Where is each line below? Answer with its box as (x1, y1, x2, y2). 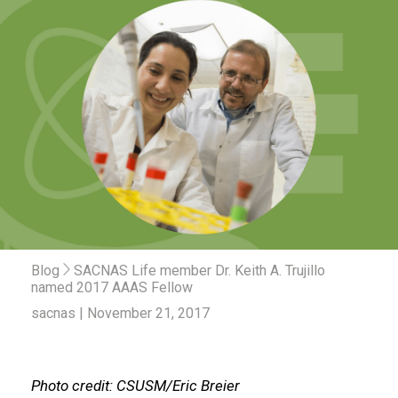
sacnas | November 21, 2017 (31, 304, 210, 322)
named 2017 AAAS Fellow (31, 278, 193, 296)
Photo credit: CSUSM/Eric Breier (31, 376, 240, 394)
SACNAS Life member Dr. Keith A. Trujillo (74, 261, 325, 279)
